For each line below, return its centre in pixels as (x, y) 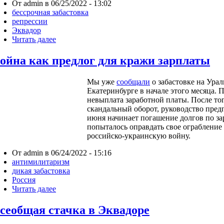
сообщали (133, 82)
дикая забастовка (41, 171)
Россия (24, 180)
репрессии (30, 21)
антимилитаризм (41, 162)
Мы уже (102, 82)
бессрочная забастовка (50, 12)
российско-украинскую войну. (139, 136)
